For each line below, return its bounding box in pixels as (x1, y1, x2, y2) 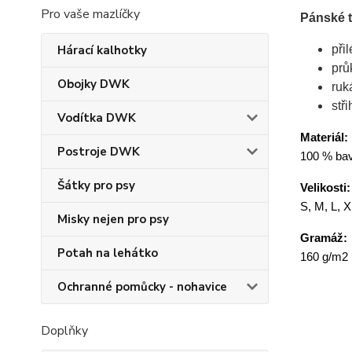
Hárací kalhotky (57, 42, 147, 58)
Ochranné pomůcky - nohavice (57, 279, 227, 295)
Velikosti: (299, 181, 350, 194)
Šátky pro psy (57, 178, 135, 193)
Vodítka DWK (57, 110, 136, 126)
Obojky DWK (57, 76, 130, 92)
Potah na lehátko (57, 245, 158, 261)
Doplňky (41, 322, 88, 339)
